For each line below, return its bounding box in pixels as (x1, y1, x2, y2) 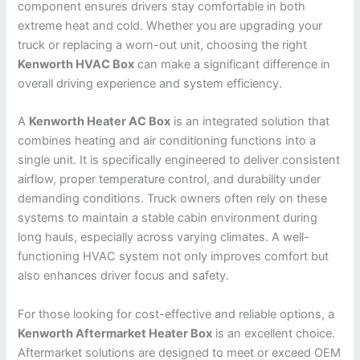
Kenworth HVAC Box (18, 56, 135, 72)
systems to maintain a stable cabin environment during (18, 211, 318, 226)
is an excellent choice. (212, 325, 336, 341)
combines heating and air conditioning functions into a (18, 133, 317, 149)
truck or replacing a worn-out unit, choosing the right (18, 37, 308, 52)
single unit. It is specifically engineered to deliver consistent (18, 153, 341, 168)
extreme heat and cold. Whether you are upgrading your (18, 18, 323, 33)
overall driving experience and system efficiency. (18, 76, 283, 91)
